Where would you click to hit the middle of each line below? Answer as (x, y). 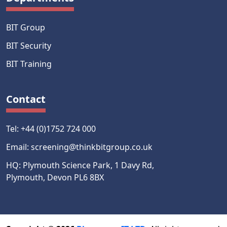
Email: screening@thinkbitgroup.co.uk (79, 147)
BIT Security (29, 45)
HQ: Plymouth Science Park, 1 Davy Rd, (80, 165)
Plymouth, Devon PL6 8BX (55, 177)
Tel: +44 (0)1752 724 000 (51, 128)
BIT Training (29, 64)
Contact (26, 99)
